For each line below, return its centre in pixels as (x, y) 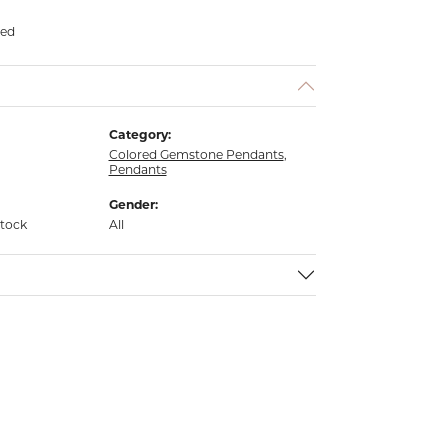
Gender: (133, 205)
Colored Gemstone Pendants (196, 155)
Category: (139, 135)
